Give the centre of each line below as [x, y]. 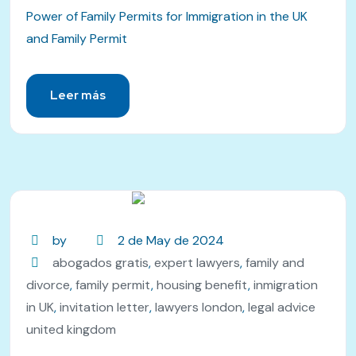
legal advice [282, 307]
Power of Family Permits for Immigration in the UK [167, 16]
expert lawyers [197, 262]
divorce [48, 284]
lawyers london [199, 307]
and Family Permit [77, 38]
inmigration [286, 284]
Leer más [78, 95]
